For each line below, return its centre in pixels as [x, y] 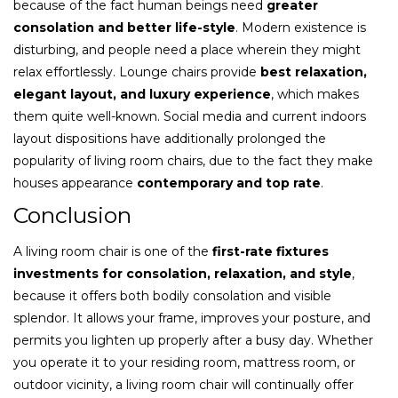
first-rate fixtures [271, 251]
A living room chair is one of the [113, 251]
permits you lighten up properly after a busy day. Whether [193, 340]
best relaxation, [314, 72]
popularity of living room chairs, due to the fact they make [193, 160]
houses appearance [75, 183]
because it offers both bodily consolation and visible [172, 295]
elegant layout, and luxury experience [142, 94]
